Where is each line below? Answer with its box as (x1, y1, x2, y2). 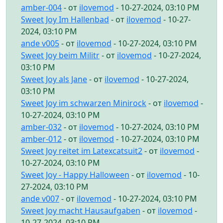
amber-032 (21, 121, 62, 132)
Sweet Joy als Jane (21, 73, 87, 85)
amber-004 (21, 1, 62, 13)
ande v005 (21, 37, 59, 49)
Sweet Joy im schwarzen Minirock (21, 97, 146, 109)
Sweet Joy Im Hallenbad (21, 13, 109, 25)
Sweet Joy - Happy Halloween (21, 169, 129, 180)
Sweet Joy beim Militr (21, 49, 100, 61)
